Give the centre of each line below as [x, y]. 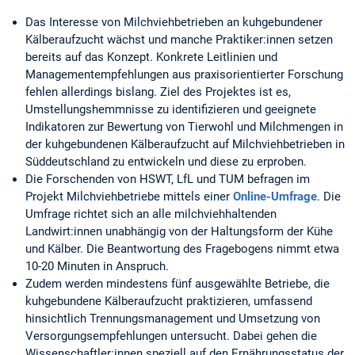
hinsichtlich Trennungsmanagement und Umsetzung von [173, 319]
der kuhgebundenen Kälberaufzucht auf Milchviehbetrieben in [185, 145]
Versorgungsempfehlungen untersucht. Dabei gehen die [171, 336]
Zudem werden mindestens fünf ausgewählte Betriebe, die [177, 284]
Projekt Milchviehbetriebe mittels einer [129, 197]
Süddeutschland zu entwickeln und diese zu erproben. [166, 162]
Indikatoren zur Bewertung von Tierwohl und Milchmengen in [184, 127]
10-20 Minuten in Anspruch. [97, 267]
